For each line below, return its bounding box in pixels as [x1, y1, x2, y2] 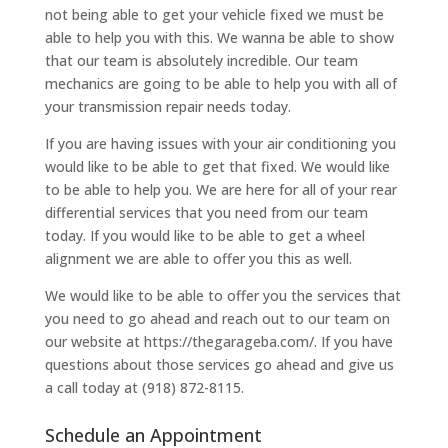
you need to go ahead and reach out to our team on [44, 309, 390, 329]
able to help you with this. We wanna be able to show [44, 28, 394, 48]
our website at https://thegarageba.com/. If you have [44, 332, 393, 352]
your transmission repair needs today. [44, 97, 291, 117]
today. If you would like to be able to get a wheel [44, 226, 365, 246]
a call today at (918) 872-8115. [44, 378, 244, 398]
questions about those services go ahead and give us [44, 355, 394, 375]
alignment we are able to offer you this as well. [44, 249, 352, 269]
